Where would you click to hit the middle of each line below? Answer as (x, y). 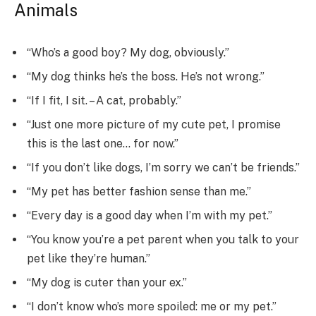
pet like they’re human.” (89, 258)
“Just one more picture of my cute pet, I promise (154, 124)
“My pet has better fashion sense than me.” (139, 191)
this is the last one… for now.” (103, 143)
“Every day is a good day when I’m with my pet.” (150, 215)
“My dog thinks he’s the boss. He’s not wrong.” (146, 76)
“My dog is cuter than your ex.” (107, 282)
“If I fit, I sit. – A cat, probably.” (104, 100)
